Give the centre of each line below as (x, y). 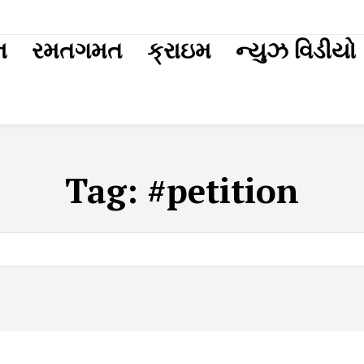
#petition (223, 190)
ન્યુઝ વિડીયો (296, 51)
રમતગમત (77, 51)
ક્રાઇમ (179, 51)
